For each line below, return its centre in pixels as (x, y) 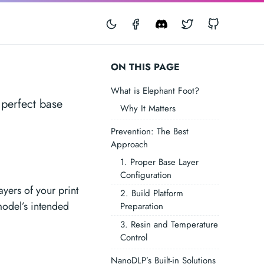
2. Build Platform (151, 193)
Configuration (146, 175)
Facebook (168, 22)
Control (133, 237)
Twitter (212, 22)
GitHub (240, 22)
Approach (129, 144)
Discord (189, 22)
